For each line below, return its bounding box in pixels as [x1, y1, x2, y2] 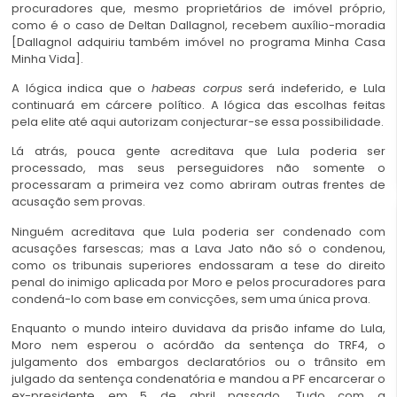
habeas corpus [152, 79, 243, 97]
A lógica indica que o [12, 79, 152, 97]
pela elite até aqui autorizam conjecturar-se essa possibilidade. [12, 113, 384, 130]
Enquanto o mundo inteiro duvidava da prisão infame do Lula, [12, 320, 385, 338]
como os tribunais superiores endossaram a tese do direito [12, 256, 385, 274]
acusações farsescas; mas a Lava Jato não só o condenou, [12, 239, 385, 257]
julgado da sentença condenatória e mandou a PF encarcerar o [12, 370, 385, 388]
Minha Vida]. [12, 50, 83, 67]
